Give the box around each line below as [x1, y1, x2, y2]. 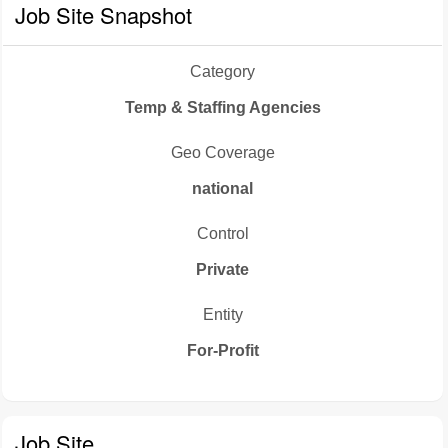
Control [196, 225, 249, 242]
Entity [202, 306, 243, 323]
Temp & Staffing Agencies [124, 99, 321, 116]
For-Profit [186, 342, 259, 359]
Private [196, 261, 249, 278]
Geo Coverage [170, 144, 275, 161]
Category [190, 63, 255, 80]
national [192, 180, 253, 197]
